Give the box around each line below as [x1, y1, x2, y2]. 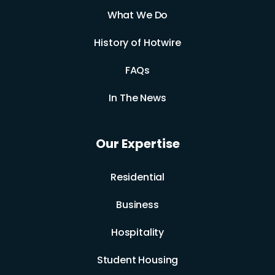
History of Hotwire [94, 36, 181, 50]
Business [116, 198, 159, 212]
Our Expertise [95, 135, 180, 153]
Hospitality [110, 225, 165, 240]
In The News [109, 91, 166, 106]
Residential [110, 170, 165, 185]
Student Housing [96, 253, 179, 268]
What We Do [107, 8, 168, 23]
